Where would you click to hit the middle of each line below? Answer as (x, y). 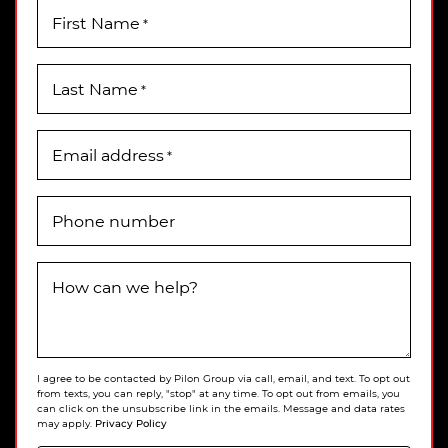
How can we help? (125, 286)
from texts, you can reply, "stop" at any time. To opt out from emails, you (218, 393)
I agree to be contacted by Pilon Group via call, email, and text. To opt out (223, 378)
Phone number (113, 220)
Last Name (95, 88)
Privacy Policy (131, 423)
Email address (108, 154)
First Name (96, 22)
